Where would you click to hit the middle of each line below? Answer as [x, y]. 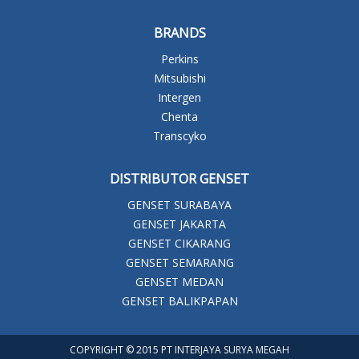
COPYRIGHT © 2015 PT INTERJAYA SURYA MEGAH [179, 349]
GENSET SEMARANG [179, 262]
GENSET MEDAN [179, 281]
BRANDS [179, 32]
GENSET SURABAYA [179, 204]
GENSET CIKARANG [179, 243]
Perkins [179, 58]
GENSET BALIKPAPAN [179, 301]
